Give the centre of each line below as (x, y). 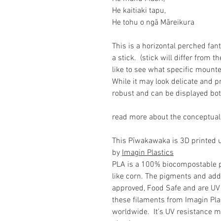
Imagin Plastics (148, 153)
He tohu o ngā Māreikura (153, 23)
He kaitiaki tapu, (139, 11)
